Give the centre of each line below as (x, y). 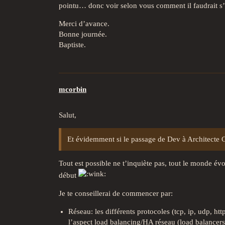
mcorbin (73, 90)
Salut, (68, 115)
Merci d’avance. (84, 23)
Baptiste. (72, 44)
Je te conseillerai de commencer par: (116, 194)
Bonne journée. (83, 34)
